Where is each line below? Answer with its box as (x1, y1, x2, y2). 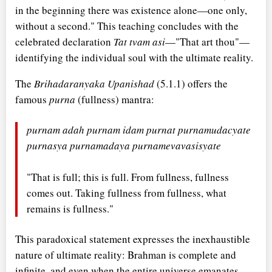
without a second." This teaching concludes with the (15, 18, 239, 33)
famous (15, 92, 49, 106)
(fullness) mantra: (75, 92, 154, 106)
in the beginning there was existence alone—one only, (15, 2, 247, 17)
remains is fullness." (27, 201, 114, 216)
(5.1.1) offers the (154, 76, 228, 90)
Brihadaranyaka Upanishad (34, 76, 154, 90)
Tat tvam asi (114, 34, 165, 49)
